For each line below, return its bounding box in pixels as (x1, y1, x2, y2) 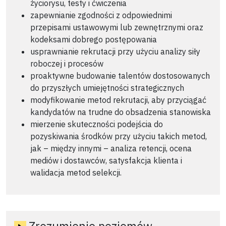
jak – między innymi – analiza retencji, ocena (30, 143, 192, 154)
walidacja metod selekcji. (30, 167, 122, 178)
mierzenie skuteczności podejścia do (30, 119, 163, 130)
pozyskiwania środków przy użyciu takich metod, (30, 131, 207, 142)
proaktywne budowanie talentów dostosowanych (30, 71, 210, 81)
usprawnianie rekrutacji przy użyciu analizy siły (30, 46, 200, 57)
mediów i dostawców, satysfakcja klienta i (30, 155, 182, 166)
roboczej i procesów (30, 59, 103, 69)
